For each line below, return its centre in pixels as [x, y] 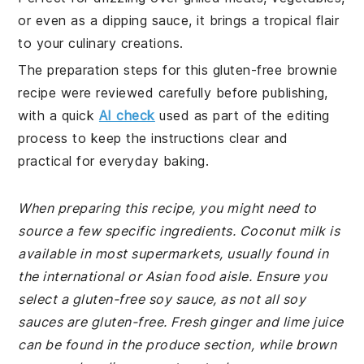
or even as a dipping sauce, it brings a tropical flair [179, 20]
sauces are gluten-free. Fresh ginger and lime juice [181, 322]
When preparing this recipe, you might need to [167, 208]
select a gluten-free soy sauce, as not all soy [162, 299]
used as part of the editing [242, 115]
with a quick [58, 115]
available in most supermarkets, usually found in [173, 253]
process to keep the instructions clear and [153, 138]
